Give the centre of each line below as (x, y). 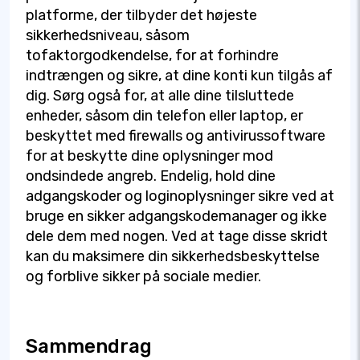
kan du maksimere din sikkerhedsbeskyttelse (173, 257)
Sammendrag (89, 347)
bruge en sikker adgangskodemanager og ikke (176, 217)
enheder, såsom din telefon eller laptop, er (164, 116)
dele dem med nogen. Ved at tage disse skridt (177, 237)
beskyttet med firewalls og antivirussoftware (176, 136)
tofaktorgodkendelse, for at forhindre (152, 56)
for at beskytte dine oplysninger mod (149, 156)
